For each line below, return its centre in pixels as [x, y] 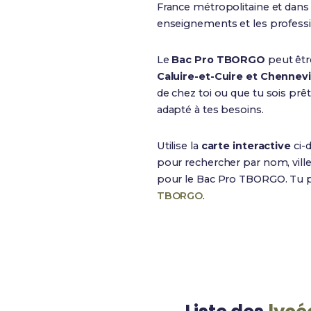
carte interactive [246, 146]
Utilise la [179, 146]
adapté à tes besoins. [210, 110]
